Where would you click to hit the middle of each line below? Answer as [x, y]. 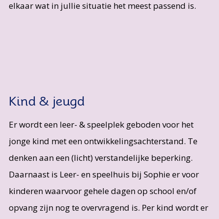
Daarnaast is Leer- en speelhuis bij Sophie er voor [104, 175]
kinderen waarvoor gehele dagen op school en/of [102, 191]
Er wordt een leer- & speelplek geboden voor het [101, 125]
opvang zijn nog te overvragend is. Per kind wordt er [108, 208]
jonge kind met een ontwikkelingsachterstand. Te [103, 141]
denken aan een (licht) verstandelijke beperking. [100, 158]
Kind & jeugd [46, 101]
